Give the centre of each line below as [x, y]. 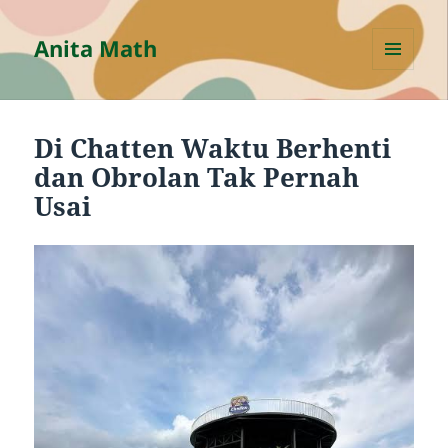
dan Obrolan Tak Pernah [197, 177]
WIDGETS [400, 112]
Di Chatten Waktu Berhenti [213, 148]
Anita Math [96, 48]
